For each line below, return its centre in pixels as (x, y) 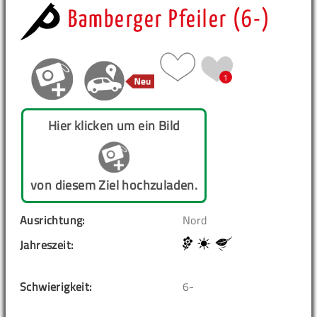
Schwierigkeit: (56, 286)
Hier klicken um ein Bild (114, 125)
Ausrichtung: (52, 220)
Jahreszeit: (47, 244)
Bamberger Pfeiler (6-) (169, 20)
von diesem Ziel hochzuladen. (114, 185)
